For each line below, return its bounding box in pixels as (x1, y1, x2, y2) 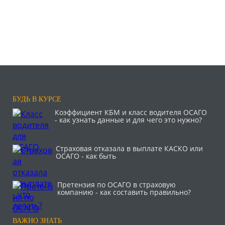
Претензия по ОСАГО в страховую (57, 179, 176, 189)
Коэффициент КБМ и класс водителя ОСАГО (54, 107, 207, 117)
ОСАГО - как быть (56, 151, 116, 161)
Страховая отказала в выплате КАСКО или (56, 143, 203, 153)
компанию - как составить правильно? (57, 187, 191, 197)
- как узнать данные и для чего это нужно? (54, 115, 202, 125)
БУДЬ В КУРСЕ (13, 95, 61, 103)
